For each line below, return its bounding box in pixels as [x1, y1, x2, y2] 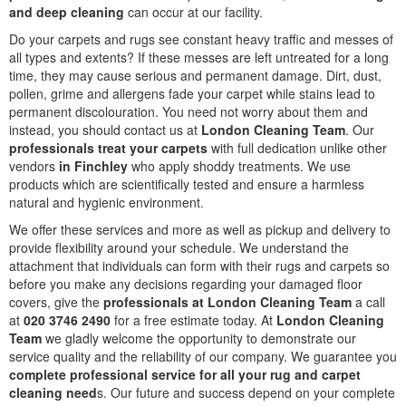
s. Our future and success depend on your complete [97, 383, 395, 401]
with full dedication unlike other [208, 139, 387, 157]
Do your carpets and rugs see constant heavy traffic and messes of [9, 30, 393, 48]
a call [352, 293, 385, 311]
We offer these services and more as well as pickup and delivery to [9, 220, 391, 238]
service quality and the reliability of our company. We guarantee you [9, 347, 397, 365]
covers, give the [9, 293, 100, 311]
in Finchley [59, 157, 128, 175]
